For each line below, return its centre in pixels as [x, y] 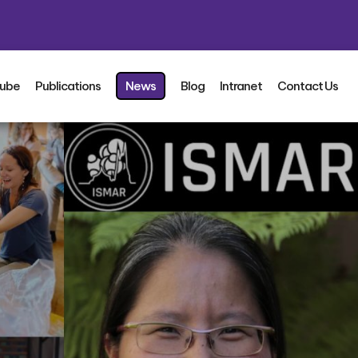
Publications [68, 86]
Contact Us [308, 86]
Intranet [241, 86]
